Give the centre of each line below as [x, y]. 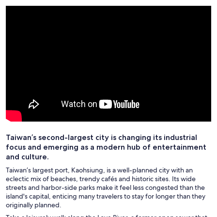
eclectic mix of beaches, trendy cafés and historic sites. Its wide [101, 179]
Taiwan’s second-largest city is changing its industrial [101, 137]
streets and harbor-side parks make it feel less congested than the [105, 187]
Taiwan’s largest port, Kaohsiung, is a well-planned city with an [99, 170]
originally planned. [34, 205]
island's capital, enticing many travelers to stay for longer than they [106, 196]
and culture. [27, 157]
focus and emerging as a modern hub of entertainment [106, 147]
